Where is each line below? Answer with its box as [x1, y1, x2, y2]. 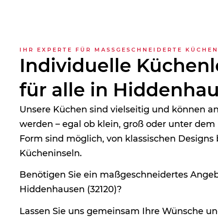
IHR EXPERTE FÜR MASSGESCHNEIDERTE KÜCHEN [19, 46, 213, 53]
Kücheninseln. [19, 147, 82, 159]
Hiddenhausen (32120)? [19, 184, 122, 195]
